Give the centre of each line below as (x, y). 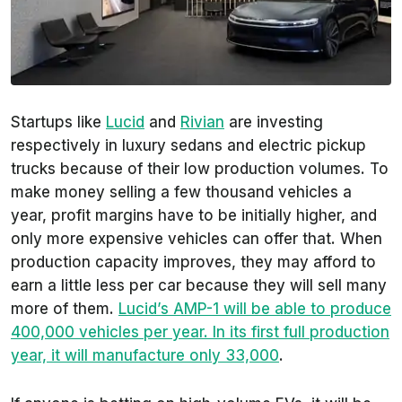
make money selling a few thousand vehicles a (181, 192)
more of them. (65, 308)
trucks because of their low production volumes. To (200, 168)
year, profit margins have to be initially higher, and (194, 215)
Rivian (202, 122)
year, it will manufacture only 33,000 (145, 355)
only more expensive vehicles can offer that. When (197, 238)
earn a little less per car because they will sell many (199, 285)
